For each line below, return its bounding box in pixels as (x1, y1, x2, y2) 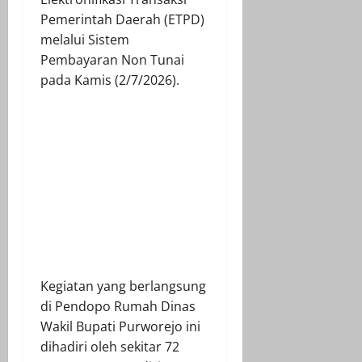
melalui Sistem (40, 30, 129, 48)
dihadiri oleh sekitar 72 (40, 337, 179, 356)
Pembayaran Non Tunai (40, 50, 184, 69)
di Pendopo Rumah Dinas (40, 297, 196, 315)
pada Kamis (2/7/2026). (40, 70, 179, 89)
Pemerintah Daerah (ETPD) (40, 10, 204, 28)
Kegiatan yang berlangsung (40, 276, 206, 295)
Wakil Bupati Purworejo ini (40, 317, 200, 335)
